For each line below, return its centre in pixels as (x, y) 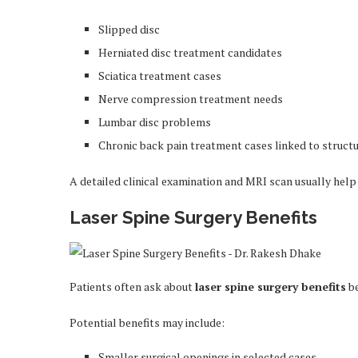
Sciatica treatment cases (160, 76)
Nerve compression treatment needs (191, 99)
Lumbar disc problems (155, 122)
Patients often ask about (132, 286)
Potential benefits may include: (147, 322)
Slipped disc (129, 29)
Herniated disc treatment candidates (190, 52)
